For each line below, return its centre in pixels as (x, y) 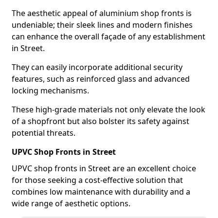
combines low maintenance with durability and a (101, 192)
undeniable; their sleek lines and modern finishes (102, 25)
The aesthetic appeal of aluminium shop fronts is (102, 13)
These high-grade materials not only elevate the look (109, 109)
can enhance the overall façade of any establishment (109, 36)
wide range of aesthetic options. (71, 203)
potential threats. (44, 133)
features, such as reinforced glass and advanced (101, 79)
